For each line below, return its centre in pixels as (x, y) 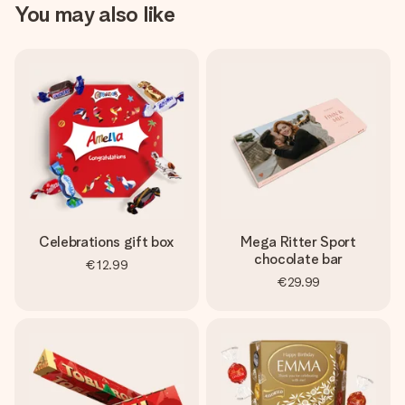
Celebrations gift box (107, 242)
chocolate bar (298, 259)
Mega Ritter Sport (298, 242)
